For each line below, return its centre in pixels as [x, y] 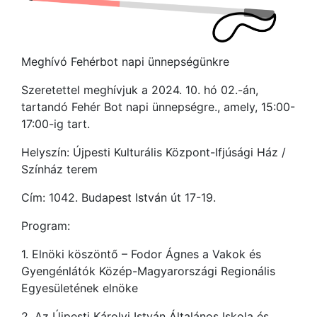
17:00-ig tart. [56, 124]
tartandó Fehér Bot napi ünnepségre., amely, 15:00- [158, 107]
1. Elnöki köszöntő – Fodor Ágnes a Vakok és [141, 254]
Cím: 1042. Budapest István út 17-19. [119, 198]
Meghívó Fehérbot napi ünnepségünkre [125, 62]
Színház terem [59, 169]
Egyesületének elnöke [80, 288]
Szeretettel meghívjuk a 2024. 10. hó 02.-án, [140, 90]
